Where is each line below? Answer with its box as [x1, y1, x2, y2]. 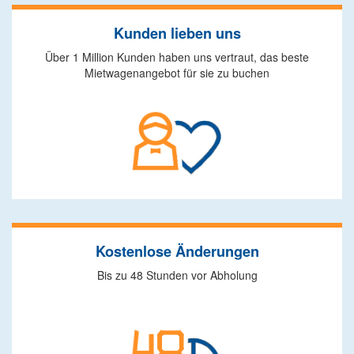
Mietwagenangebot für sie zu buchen [85, 65, 269, 81]
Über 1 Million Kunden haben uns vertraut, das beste [45, 49, 309, 65]
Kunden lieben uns [113, 23, 241, 43]
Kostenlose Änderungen [95, 241, 259, 262]
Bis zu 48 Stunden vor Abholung [96, 267, 258, 283]
